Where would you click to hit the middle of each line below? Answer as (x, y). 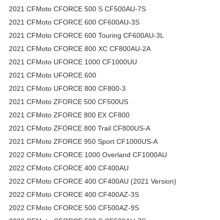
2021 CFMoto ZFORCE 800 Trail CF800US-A (80, 128)
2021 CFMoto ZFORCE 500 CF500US (69, 101)
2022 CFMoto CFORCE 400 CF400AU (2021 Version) (93, 181)
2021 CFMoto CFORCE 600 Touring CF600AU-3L (86, 35)
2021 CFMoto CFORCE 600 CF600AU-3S (74, 22)
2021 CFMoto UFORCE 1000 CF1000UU (73, 62)
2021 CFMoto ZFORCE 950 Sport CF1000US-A (83, 141)
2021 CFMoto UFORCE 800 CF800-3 (67, 88)
